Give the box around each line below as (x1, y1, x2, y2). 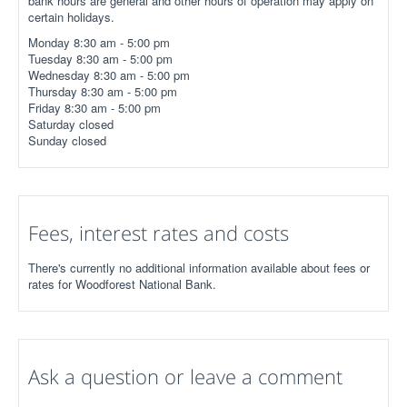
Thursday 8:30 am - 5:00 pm (28, 83, 177, 100)
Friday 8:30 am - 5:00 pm (28, 99, 161, 116)
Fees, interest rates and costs (28, 219, 289, 246)
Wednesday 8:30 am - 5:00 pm (28, 66, 190, 84)
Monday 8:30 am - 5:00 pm (28, 34, 170, 51)
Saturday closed (28, 115, 114, 133)
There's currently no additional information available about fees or (28, 259, 370, 276)
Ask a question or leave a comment (28, 362, 342, 390)
